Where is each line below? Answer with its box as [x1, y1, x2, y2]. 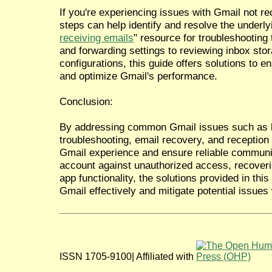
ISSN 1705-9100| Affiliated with [59, 251, 196, 262]
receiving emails [59, 31, 134, 44]
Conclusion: [59, 95, 113, 107]
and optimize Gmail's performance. [59, 69, 217, 82]
